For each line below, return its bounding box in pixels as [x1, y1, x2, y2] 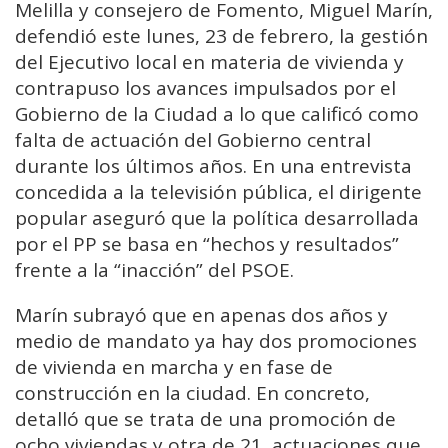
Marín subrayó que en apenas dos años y [15, 301, 388, 328]
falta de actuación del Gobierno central [15, 126, 371, 153]
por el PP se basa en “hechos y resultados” [15, 230, 399, 257]
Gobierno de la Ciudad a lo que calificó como [15, 100, 419, 127]
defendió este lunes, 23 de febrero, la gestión [15, 22, 428, 49]
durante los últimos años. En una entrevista [15, 152, 412, 179]
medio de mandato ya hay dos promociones [15, 327, 417, 354]
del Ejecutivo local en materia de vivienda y [15, 48, 404, 75]
